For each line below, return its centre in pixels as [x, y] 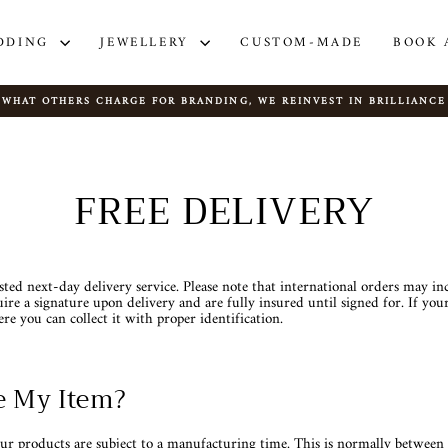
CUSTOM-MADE [302, 42]
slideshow [245, 131]
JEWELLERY [148, 42]
